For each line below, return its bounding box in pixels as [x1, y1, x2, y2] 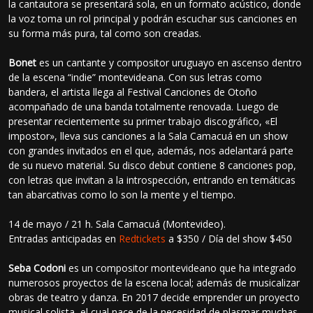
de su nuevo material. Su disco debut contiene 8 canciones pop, [8, 158, 297, 172]
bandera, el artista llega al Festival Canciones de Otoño [8, 85, 258, 99]
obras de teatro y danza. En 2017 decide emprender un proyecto [8, 290, 300, 304]
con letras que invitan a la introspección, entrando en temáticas [8, 173, 296, 187]
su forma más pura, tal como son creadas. [8, 26, 202, 40]
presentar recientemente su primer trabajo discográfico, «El [8, 114, 278, 128]
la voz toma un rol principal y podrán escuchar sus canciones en [8, 11, 298, 25]
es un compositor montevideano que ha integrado [66, 261, 297, 275]
